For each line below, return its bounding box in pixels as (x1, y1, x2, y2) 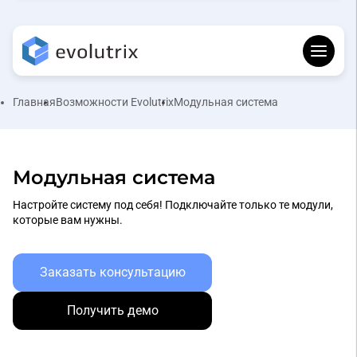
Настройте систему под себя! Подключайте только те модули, (13, 198, 333, 212)
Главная (13, 96, 56, 109)
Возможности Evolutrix (56, 96, 174, 109)
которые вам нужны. (13, 214, 123, 227)
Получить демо (66, 303, 159, 319)
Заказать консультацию (39, 265, 186, 280)
